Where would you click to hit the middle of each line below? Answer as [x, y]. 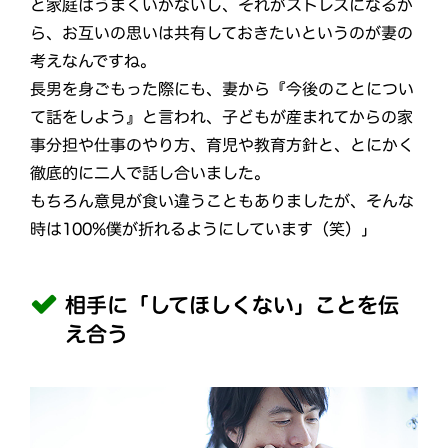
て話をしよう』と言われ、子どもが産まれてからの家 [221, 116]
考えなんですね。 [92, 60]
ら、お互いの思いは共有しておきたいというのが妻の [221, 32]
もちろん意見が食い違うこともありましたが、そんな [221, 200]
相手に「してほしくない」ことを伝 [232, 305]
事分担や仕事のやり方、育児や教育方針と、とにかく [221, 144]
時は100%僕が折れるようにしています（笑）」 [203, 228]
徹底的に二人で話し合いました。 [149, 172]
